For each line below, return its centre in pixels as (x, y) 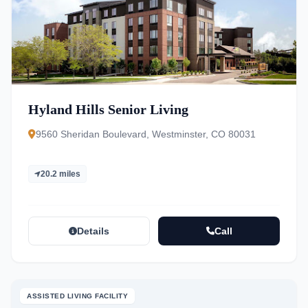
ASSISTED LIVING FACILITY (77, 296)
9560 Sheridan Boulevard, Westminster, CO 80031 (146, 134)
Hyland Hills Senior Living (108, 109)
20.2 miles (60, 174)
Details (93, 231)
